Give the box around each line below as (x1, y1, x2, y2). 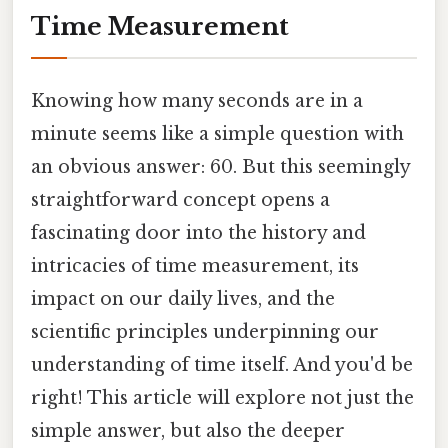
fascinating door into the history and (31, 221, 366, 244)
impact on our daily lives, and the (31, 287, 335, 310)
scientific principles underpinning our (31, 320, 379, 343)
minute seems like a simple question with (31, 122, 404, 145)
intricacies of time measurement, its (31, 254, 359, 277)
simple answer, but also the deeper (31, 419, 345, 442)
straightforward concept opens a (31, 188, 330, 211)
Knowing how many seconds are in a (31, 89, 363, 112)
